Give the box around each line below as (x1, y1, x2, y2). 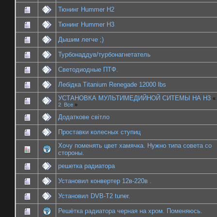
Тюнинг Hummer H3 (58, 21, 114, 29)
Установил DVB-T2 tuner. (58, 192, 130, 200)
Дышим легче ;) (58, 36, 104, 44)
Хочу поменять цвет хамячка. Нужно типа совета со (58, 142, 212, 150)
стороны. (58, 149, 84, 157)
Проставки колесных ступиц (58, 128, 140, 136)
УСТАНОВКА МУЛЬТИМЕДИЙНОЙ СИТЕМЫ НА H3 (58, 94, 211, 102)
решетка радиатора (58, 162, 115, 170)
